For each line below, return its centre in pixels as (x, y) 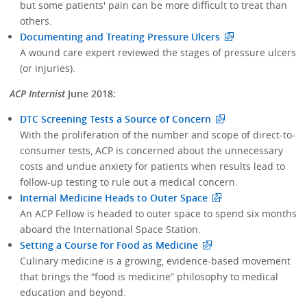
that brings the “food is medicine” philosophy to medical (149, 277)
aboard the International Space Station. (110, 230)
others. (36, 21)
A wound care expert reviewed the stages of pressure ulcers (158, 52)
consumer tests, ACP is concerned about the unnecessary (151, 151)
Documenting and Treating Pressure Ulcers (120, 36)
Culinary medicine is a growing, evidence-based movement (155, 261)
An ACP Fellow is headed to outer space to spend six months (158, 214)
